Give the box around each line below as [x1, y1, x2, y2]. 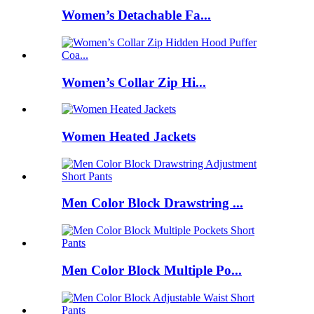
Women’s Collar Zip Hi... [62, 74, 206, 90]
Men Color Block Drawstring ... [62, 196, 243, 211]
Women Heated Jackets [62, 129, 196, 144]
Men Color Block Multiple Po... [62, 262, 242, 278]
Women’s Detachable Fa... [62, 8, 211, 23]
